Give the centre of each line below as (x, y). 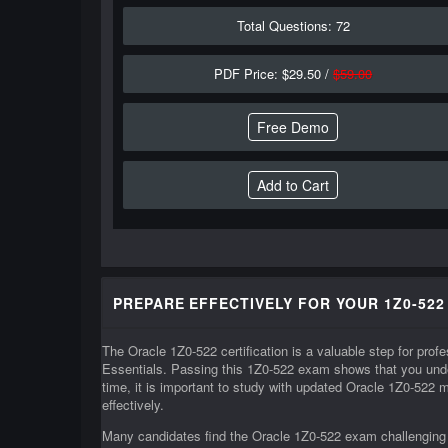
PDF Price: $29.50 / (274, 73)
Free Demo (293, 127)
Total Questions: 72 (293, 25)
